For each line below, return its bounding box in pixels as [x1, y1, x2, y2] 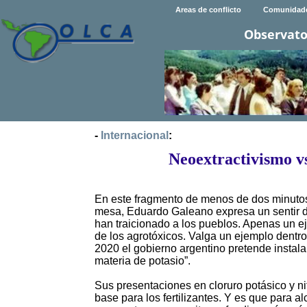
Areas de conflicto [175, 5, 241, 14]
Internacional [101, 130, 169, 142]
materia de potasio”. [95, 255, 191, 267]
